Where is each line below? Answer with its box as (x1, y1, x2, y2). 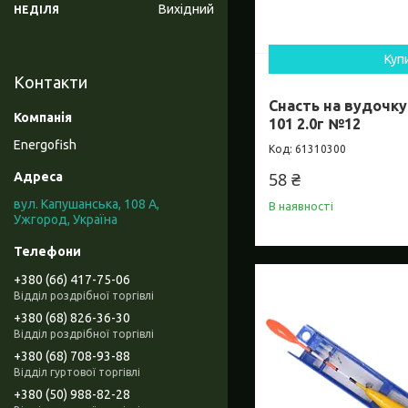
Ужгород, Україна (14, 212, 117, 228)
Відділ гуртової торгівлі (14, 365, 140, 378)
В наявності (269, 199, 333, 213)
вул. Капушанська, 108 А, (14, 197, 159, 212)
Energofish (14, 138, 76, 153)
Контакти (14, 73, 87, 92)
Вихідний (158, 2, 214, 17)
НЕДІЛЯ (14, 4, 59, 16)
